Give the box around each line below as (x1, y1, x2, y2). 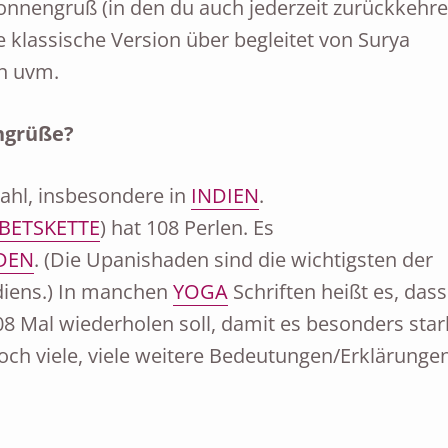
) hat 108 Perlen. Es (99, 214, 274, 241)
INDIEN (190, 182, 259, 209)
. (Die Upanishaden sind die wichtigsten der (33, 246, 433, 273)
